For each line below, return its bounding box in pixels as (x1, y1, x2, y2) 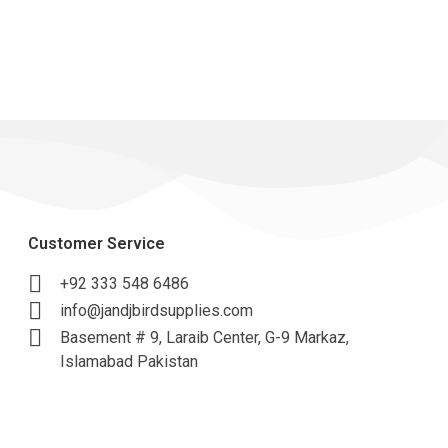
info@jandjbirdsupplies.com (60, 300, 254, 320)
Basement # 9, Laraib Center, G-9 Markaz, (60, 328, 350, 348)
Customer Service (28, 233, 166, 253)
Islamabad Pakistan (60, 352, 199, 372)
